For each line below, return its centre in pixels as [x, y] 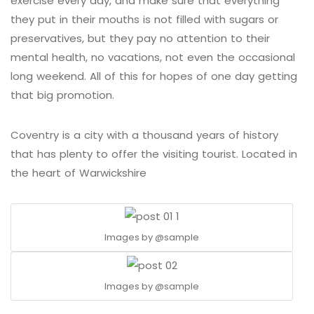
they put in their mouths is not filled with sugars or [144, 19]
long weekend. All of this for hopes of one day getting [154, 76]
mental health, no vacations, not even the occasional [153, 57]
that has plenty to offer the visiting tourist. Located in [154, 154]
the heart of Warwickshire [78, 173]
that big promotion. [62, 95]
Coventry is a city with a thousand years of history [144, 135]
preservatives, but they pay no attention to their [140, 38]
